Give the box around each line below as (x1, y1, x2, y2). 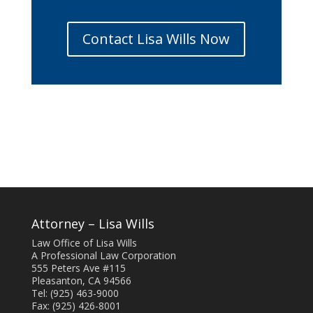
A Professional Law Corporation (31, 248, 176, 262)
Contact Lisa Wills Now (82, 29, 231, 48)
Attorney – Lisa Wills (31, 214, 154, 232)
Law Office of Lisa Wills (31, 235, 137, 249)
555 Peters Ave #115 (31, 261, 126, 275)
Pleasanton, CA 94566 (31, 273, 131, 287)
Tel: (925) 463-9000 (31, 286, 119, 300)
